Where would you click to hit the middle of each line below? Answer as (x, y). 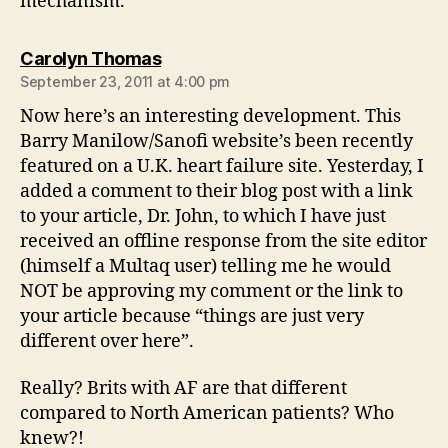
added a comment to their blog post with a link (216, 191)
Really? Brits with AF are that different (183, 388)
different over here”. (107, 341)
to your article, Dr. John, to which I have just (203, 216)
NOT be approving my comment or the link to (211, 291)
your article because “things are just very (192, 316)
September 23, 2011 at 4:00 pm (125, 81)
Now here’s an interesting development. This (210, 116)
